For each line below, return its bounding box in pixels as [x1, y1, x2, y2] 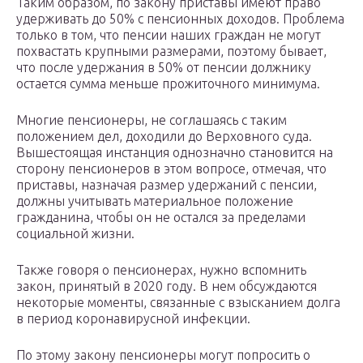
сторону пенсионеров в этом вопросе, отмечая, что [16, 161, 327, 177]
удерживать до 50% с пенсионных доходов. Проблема [16, 11, 344, 27]
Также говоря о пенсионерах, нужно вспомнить [16, 263, 306, 278]
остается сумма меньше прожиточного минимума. [16, 76, 320, 92]
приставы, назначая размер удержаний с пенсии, [16, 177, 317, 193]
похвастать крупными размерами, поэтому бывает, [16, 44, 327, 59]
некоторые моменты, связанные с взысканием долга [16, 295, 340, 310]
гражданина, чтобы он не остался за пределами [16, 210, 305, 225]
